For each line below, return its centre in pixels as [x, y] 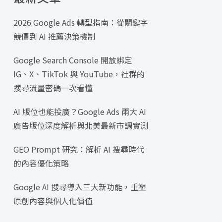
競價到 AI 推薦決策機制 [54, 36]
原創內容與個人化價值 [53, 201]
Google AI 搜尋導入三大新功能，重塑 [80, 187]
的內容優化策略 [41, 163]
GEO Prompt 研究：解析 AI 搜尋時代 [79, 149]
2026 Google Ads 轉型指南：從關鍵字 [81, 23]
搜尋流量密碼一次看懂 [53, 88]
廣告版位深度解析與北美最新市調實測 [81, 126]
